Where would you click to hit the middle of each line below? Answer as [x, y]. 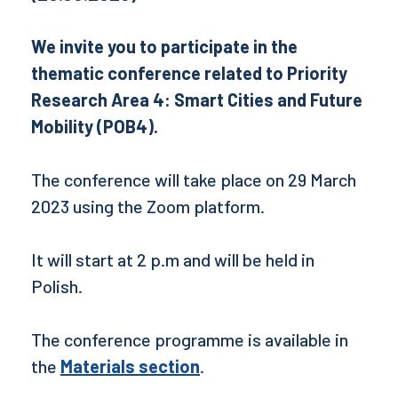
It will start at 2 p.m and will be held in [173, 259]
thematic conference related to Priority [189, 72]
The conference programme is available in [190, 339]
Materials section [130, 366]
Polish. [60, 286]
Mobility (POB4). [95, 126]
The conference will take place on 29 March [194, 179]
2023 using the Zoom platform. [148, 206]
